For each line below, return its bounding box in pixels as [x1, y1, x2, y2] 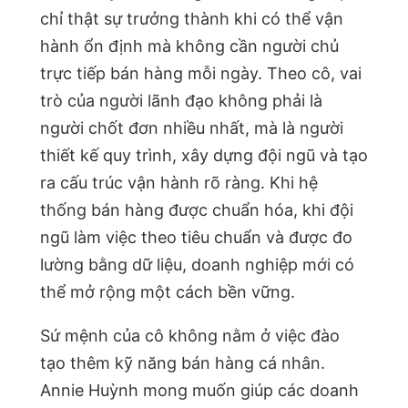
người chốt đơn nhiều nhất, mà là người [40, 118, 343, 138]
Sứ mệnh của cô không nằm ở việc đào [40, 326, 340, 346]
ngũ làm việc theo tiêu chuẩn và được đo [40, 228, 352, 248]
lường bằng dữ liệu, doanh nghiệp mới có [40, 255, 354, 275]
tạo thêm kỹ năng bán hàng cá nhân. [40, 353, 325, 373]
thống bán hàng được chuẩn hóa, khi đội [40, 200, 353, 220]
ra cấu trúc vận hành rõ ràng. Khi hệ [40, 173, 318, 193]
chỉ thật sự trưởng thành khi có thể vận [40, 9, 343, 29]
